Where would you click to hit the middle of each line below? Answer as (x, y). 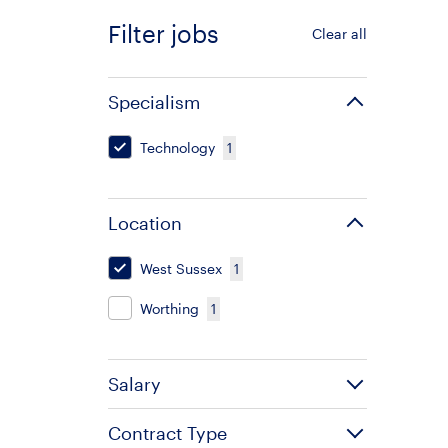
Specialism (154, 102)
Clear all (340, 33)
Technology (177, 147)
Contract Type (167, 433)
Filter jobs (163, 33)
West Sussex (181, 268)
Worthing (169, 308)
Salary (134, 384)
